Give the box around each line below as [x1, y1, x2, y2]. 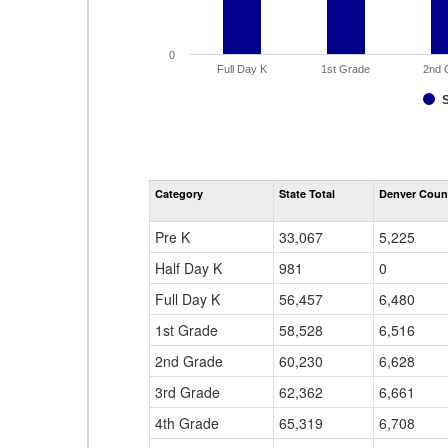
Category [155, 186, 203, 201]
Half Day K [155, 258, 222, 278]
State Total [279, 186, 335, 201]
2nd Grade [155, 351, 223, 371]
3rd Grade [155, 382, 220, 402]
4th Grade [155, 413, 219, 433]
